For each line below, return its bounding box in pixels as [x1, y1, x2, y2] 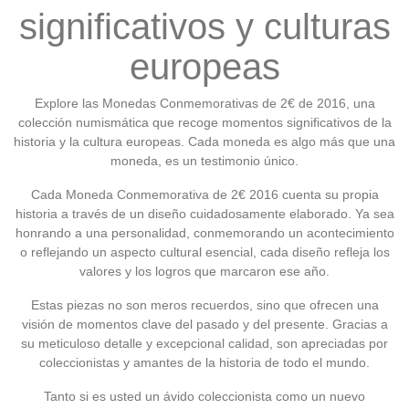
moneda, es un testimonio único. [110, 153, 299, 168]
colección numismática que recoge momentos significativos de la [17, 115, 392, 130]
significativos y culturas [18, 6, 391, 47]
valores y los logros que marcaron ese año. [79, 264, 330, 278]
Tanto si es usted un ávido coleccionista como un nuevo [44, 389, 365, 404]
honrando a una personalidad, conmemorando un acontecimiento [15, 225, 394, 240]
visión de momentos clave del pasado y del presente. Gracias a [21, 317, 388, 331]
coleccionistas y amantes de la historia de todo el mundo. [39, 355, 370, 370]
